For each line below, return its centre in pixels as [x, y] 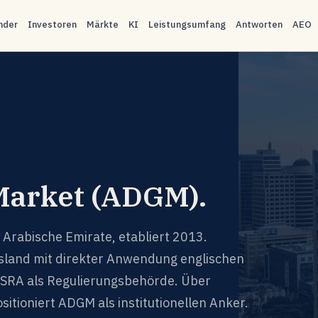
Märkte [103, 24]
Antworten [259, 24]
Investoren [53, 24]
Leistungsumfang [187, 24]
